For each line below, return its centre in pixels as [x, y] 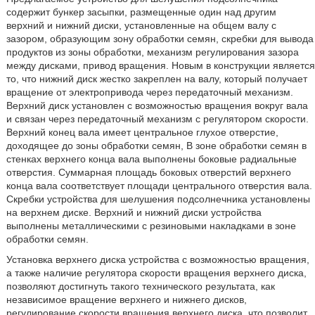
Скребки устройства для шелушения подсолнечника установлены [158, 199]
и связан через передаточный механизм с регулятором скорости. [157, 119]
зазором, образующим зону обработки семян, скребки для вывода [160, 39]
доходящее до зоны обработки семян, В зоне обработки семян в [156, 146]
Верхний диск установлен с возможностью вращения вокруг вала [157, 105]
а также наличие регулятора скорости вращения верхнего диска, [156, 273]
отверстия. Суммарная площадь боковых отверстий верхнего [148, 172]
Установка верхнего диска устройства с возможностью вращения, [157, 259]
